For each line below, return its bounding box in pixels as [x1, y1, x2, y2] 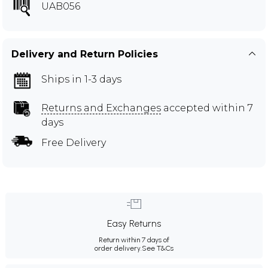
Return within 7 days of [99, 236, 169, 244]
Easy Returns [107, 218, 161, 229]
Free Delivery [41, 137, 106, 148]
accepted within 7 [161, 102, 253, 114]
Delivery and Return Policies [11, 48, 158, 60]
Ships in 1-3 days [41, 74, 121, 85]
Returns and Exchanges [41, 102, 161, 114]
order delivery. [95, 244, 142, 252]
